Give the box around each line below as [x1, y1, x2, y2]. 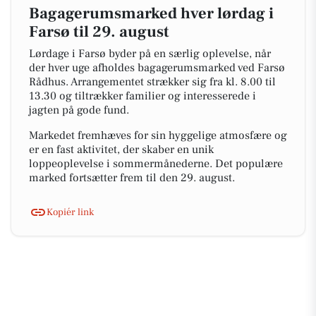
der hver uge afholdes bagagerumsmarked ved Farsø [29, 61, 285, 75]
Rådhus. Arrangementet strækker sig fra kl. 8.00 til [29, 75, 276, 89]
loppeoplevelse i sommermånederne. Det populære [29, 157, 283, 171]
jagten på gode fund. [29, 103, 129, 117]
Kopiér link [47, 205, 94, 219]
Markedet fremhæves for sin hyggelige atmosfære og [29, 128, 287, 142]
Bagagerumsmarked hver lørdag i [29, 4, 274, 23]
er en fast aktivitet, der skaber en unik [29, 142, 214, 157]
